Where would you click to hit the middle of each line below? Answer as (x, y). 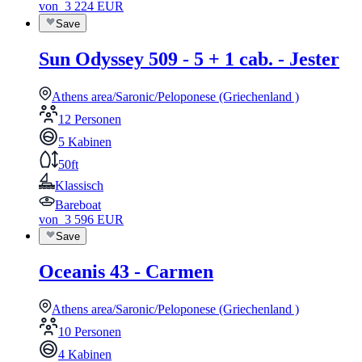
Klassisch (79, 185)
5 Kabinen (85, 141)
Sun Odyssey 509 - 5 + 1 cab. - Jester (189, 59)
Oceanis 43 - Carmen (126, 271)
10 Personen (90, 331)
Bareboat (78, 204)
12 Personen (90, 119)
